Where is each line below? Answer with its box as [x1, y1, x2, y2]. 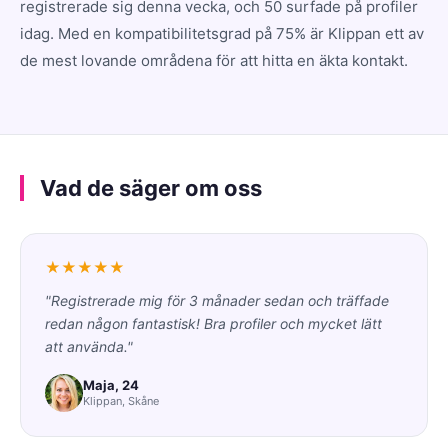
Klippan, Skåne [83, 394, 159, 409]
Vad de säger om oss [40, 174, 262, 201]
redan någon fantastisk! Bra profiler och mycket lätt [45, 314, 382, 332]
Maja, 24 [83, 377, 139, 394]
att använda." [45, 337, 133, 355]
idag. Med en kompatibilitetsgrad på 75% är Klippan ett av [20, 23, 424, 43]
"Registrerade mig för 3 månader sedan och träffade [45, 291, 389, 309]
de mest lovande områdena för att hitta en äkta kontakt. [20, 50, 408, 70]
